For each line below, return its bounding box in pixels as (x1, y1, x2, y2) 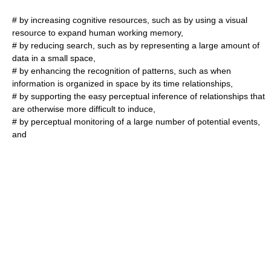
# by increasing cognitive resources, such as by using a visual (12, 15, 247, 25)
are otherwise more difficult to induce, (12, 104, 155, 114)
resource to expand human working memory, (12, 28, 183, 38)
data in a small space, (12, 53, 96, 63)
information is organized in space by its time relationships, (12, 79, 233, 88)
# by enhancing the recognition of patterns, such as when (12, 66, 231, 76)
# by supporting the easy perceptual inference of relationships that (12, 91, 265, 101)
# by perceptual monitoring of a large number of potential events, (12, 117, 260, 126)
